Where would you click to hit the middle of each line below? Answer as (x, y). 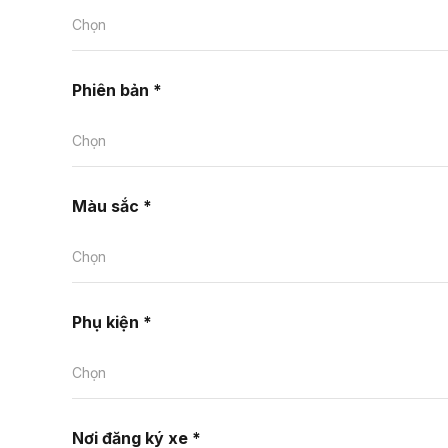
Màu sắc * (112, 206)
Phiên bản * (117, 90)
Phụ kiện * (112, 322)
